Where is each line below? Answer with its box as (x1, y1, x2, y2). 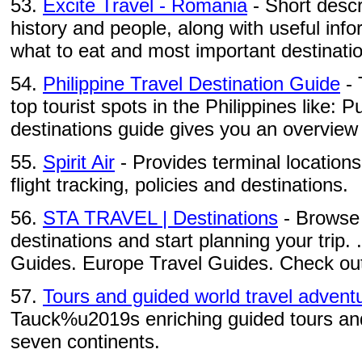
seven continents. (11, 330, 160, 352)
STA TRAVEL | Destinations (43, 207, 278, 229)
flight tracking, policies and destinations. (11, 174, 348, 196)
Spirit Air (43, 151, 115, 173)
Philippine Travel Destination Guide (43, 73, 340, 95)
